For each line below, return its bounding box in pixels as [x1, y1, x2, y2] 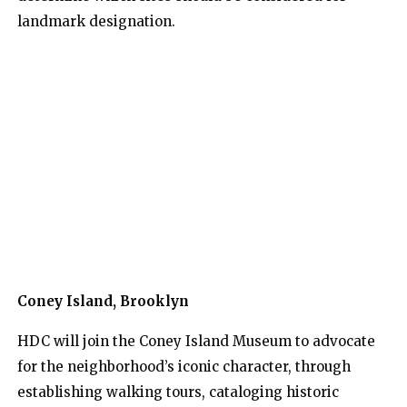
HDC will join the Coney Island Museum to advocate [17, 333, 375, 351]
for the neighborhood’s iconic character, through [17, 358, 351, 376]
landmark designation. [17, 13, 175, 31]
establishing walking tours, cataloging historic [17, 383, 339, 402]
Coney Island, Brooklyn [17, 293, 189, 311]
